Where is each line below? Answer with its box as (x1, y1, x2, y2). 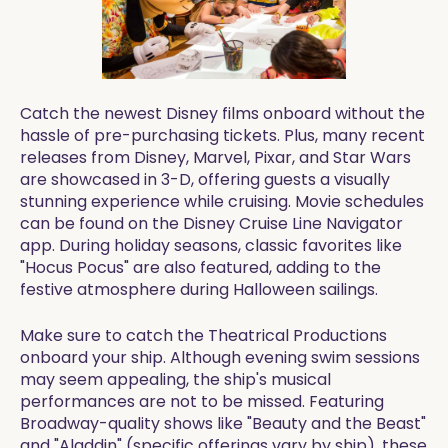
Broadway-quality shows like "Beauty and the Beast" (20, 412, 426, 435)
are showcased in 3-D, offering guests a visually (20, 168, 390, 191)
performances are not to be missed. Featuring (20, 390, 384, 413)
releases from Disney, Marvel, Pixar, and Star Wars (20, 146, 411, 169)
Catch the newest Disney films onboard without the (20, 102, 425, 125)
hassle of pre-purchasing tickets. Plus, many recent (20, 124, 425, 147)
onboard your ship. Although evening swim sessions (20, 346, 420, 369)
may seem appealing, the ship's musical (20, 368, 331, 391)
